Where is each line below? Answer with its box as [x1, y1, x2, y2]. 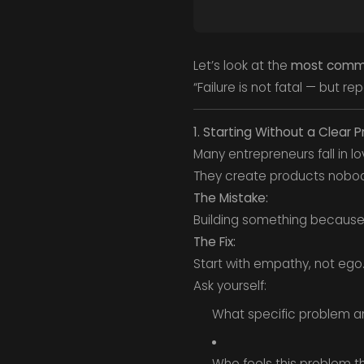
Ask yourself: [193, 276, 266, 294]
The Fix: [193, 232, 236, 250]
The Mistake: [193, 188, 268, 206]
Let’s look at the [193, 56, 291, 74]
